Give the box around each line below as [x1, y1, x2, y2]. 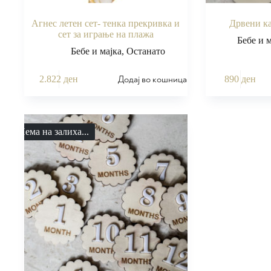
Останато [126, 45, 165, 56]
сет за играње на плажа [57, 28, 154, 39]
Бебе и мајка [70, 45, 122, 56]
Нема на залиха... [18, 126, 89, 137]
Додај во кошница [118, 73, 188, 85]
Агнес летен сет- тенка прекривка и [31, 18, 180, 28]
